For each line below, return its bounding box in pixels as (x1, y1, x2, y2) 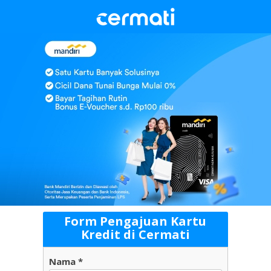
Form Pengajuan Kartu (64, 213, 206, 229)
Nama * (49, 255, 83, 267)
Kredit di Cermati (80, 226, 190, 243)
